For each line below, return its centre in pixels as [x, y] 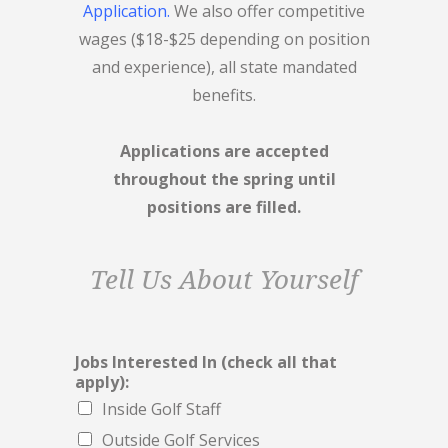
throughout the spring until [224, 179]
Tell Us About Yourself [224, 280]
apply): [102, 382]
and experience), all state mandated [224, 67]
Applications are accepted [224, 151]
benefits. [224, 95]
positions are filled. [224, 207]
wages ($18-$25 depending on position [224, 39]
